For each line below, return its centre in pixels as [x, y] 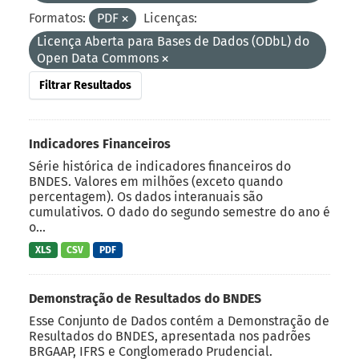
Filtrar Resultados [85, 85]
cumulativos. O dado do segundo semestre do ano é [179, 212]
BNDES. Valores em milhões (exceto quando [156, 181]
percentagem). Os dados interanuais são [146, 196]
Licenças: [170, 18]
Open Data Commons [99, 58]
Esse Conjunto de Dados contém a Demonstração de [179, 321]
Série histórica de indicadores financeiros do [160, 166]
